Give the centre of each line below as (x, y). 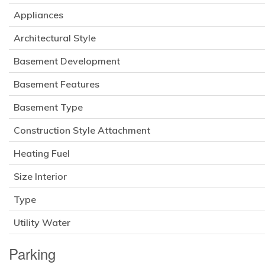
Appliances (38, 15)
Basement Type (48, 107)
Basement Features (56, 84)
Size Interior (40, 177)
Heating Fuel (42, 153)
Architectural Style (55, 38)
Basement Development (67, 61)
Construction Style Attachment (82, 130)
